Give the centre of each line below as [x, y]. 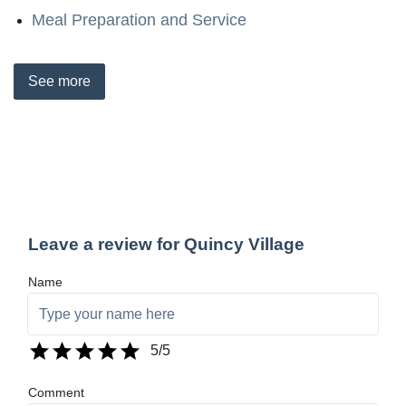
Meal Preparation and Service [139, 19]
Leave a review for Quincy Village [166, 244]
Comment [56, 392]
